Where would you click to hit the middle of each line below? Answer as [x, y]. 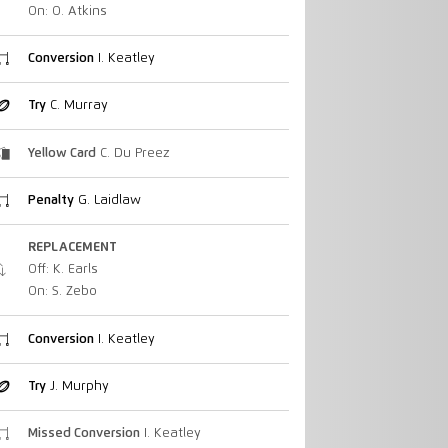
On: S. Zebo [62, 292]
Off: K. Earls [62, 270]
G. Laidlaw [107, 200]
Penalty [50, 200]
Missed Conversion [83, 434]
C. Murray [76, 106]
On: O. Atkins [67, 11]
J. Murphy [77, 386]
